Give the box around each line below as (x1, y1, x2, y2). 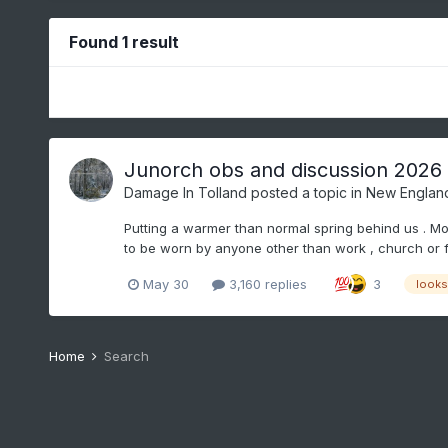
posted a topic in (246, 184, 366, 202)
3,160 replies (224, 275, 307, 292)
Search (103, 348, 149, 365)
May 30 (142, 275, 189, 292)
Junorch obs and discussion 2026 (123, 158, 442, 183)
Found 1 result (68, 32, 179, 53)
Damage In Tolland (123, 184, 247, 202)
